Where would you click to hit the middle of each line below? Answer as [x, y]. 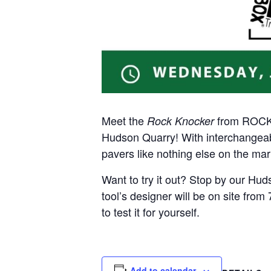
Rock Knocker [181, 121]
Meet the [124, 120]
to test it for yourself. [151, 212]
